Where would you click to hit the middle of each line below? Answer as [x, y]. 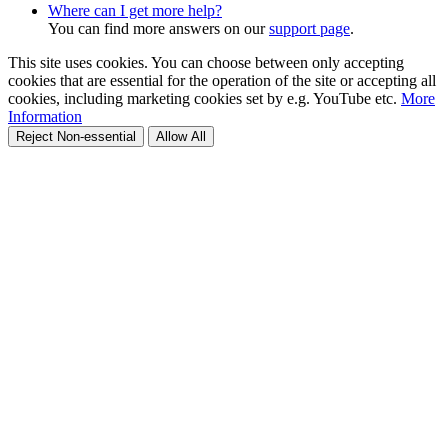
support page [309, 28]
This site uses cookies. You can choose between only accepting [206, 62]
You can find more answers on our [158, 28]
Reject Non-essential [76, 136]
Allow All [181, 136]
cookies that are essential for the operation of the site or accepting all [222, 80]
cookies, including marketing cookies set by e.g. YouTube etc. [204, 98]
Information [45, 116]
